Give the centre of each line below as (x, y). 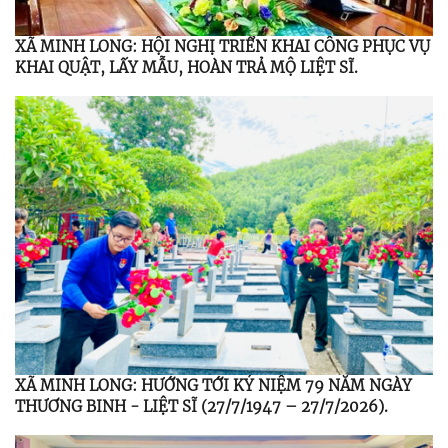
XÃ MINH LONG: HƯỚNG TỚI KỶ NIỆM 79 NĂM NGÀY (213, 386)
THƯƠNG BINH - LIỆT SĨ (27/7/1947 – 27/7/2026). (201, 407)
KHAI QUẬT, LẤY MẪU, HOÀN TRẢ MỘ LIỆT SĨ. (186, 68)
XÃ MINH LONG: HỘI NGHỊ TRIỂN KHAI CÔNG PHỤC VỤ (222, 47)
